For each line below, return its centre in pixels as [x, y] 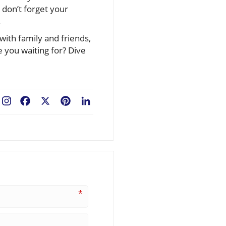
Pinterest [90, 102]
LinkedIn [108, 102]
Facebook [50, 102]
